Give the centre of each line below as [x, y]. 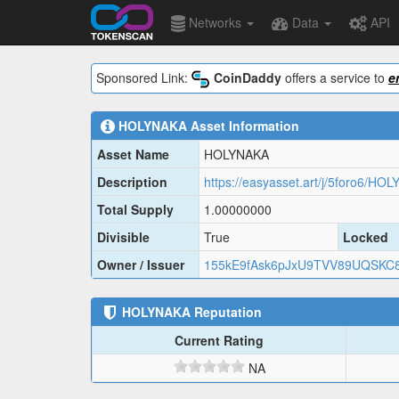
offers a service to [335, 77]
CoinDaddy [248, 77]
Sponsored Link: [144, 77]
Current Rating [219, 341]
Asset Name [133, 155]
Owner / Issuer [141, 265]
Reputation [226, 312]
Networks [215, 22]
